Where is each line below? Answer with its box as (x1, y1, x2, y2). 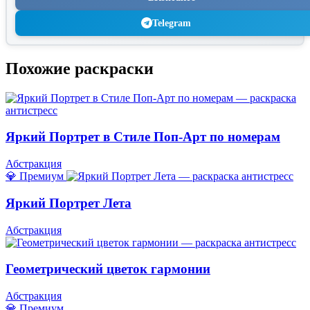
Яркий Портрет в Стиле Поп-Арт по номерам (6, 129, 280, 145)
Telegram (152, 17, 191, 28)
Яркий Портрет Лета (6, 195, 131, 210)
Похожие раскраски (6, 59, 154, 77)
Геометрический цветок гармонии (6, 262, 210, 277)
